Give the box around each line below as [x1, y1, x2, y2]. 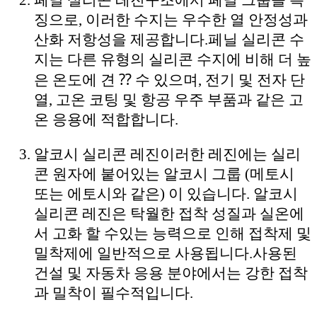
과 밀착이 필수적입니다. [34, 284, 193, 301]
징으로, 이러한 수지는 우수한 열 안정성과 [34, 11, 308, 28]
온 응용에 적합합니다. [34, 110, 178, 128]
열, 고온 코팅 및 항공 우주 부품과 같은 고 [34, 91, 304, 108]
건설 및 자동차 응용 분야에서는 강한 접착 [34, 264, 308, 282]
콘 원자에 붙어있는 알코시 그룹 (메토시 [34, 165, 294, 183]
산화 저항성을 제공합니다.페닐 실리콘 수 [34, 30, 304, 48]
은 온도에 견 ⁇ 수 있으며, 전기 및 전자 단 [34, 71, 305, 88]
